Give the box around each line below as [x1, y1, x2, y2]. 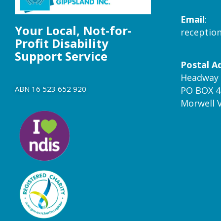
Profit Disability [15, 35, 109, 52]
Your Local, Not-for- [15, 22, 132, 39]
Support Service [15, 48, 108, 65]
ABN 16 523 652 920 [15, 84, 86, 94]
